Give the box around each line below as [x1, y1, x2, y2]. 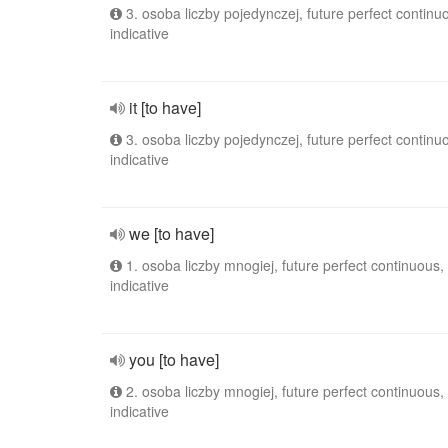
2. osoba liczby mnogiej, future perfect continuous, [122, 381, 444, 401]
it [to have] [129, 96, 201, 119]
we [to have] [129, 222, 214, 245]
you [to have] [129, 348, 219, 371]
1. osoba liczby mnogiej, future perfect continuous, [122, 255, 444, 275]
